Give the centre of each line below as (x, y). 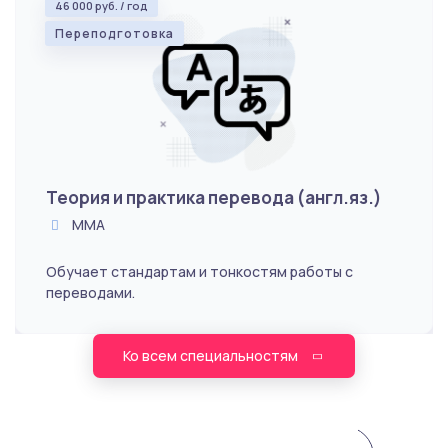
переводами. (90, 292)
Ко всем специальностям (211, 355)
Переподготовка (114, 33)
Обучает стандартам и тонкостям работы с (199, 271)
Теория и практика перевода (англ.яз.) (214, 197)
